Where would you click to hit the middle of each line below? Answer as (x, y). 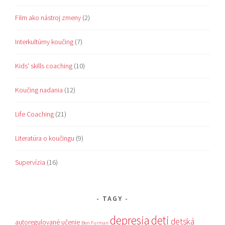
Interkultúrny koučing (44, 41)
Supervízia (30, 162)
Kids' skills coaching (44, 66)
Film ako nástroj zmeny (48, 17)
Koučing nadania (39, 90)
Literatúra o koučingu (45, 138)
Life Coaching (35, 114)
